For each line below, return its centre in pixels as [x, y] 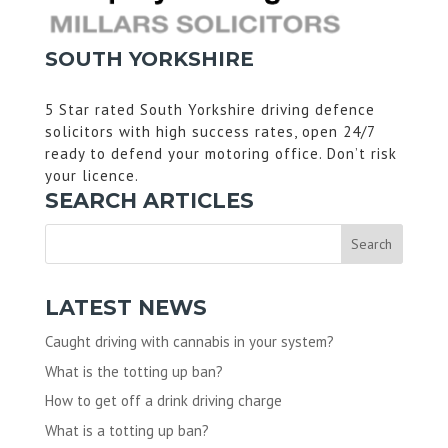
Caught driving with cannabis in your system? [189, 342]
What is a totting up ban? [126, 430]
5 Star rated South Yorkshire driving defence [209, 110]
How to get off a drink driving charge [163, 401]
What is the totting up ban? [133, 371]
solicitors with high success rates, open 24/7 [209, 132]
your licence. [91, 176]
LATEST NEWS [125, 308]
